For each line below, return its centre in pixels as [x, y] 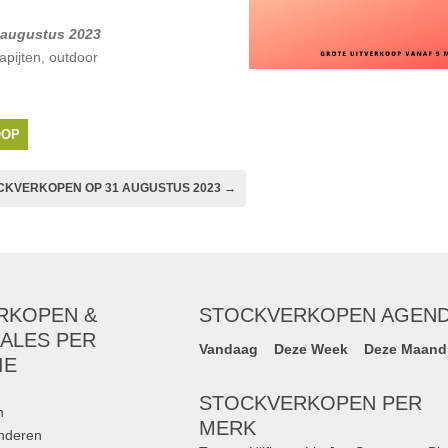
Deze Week [311, 349]
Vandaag [229, 349]
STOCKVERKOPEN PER [311, 403]
